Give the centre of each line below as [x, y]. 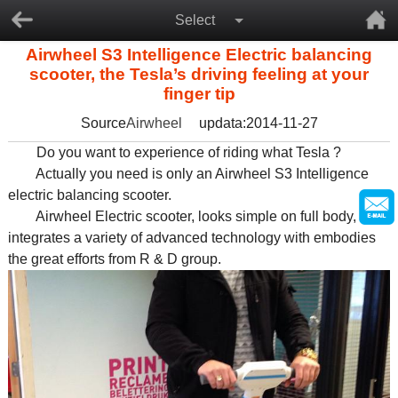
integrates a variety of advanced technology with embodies [191, 238]
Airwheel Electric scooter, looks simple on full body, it [187, 216]
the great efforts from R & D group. [114, 259]
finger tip [199, 94]
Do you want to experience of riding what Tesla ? [174, 152]
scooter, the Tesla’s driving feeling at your [199, 74]
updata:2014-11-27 [258, 123]
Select [195, 20]
